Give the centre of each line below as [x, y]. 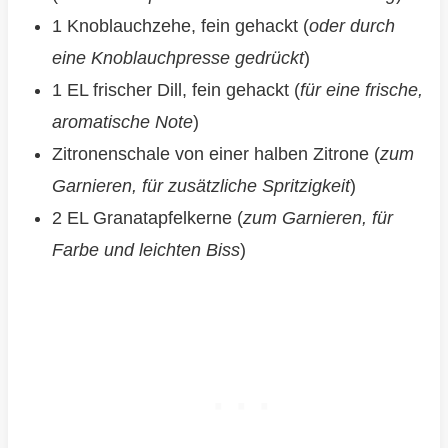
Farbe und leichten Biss [145, 250]
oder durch [351, 26]
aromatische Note [122, 122]
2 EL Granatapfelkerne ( [147, 218]
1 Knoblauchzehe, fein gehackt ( [180, 26]
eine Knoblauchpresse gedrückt [177, 58]
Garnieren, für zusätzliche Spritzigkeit [200, 186]
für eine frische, [361, 90]
